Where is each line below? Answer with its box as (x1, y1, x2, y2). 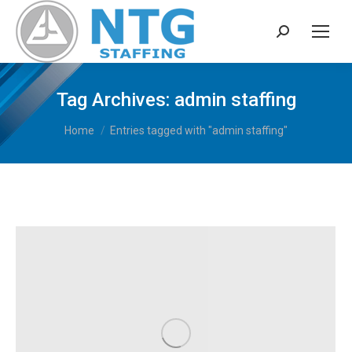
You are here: (64, 115, 141, 130)
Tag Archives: (56, 89, 174, 111)
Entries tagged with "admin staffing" (110, 124, 288, 137)
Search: (276, 27, 320, 42)
